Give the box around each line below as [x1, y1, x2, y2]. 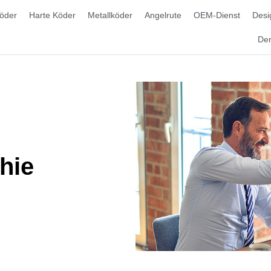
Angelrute [145, 10, 182, 20]
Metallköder [88, 10, 133, 20]
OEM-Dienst [194, 10, 241, 20]
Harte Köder [29, 10, 76, 20]
